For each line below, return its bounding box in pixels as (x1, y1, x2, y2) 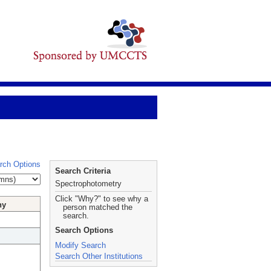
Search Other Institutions (55, 252, 143, 261)
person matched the (63, 203, 132, 212)
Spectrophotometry (55, 179, 122, 188)
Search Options (55, 226, 113, 235)
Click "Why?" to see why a (55, 194, 148, 203)
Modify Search (55, 241, 106, 250)
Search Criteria (55, 166, 111, 175)
